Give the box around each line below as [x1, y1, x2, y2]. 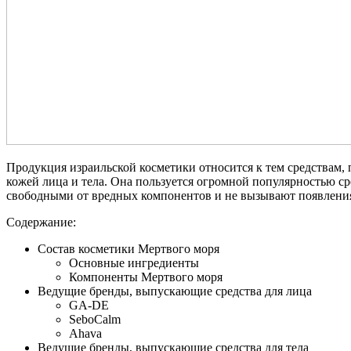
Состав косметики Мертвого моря [38, 241, 219, 255]
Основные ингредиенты [69, 255, 199, 270]
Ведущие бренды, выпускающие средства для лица [38, 284, 312, 298]
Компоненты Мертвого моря [69, 270, 223, 284]
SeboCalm [69, 312, 121, 326]
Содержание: [6, 215, 76, 229]
